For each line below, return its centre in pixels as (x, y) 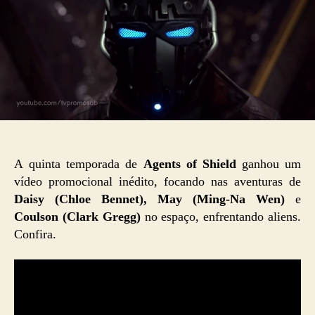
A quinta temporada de (79, 165)
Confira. (35, 235)
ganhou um (268, 165)
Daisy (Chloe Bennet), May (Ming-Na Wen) (149, 200)
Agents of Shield (189, 165)
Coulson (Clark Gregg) (77, 217)
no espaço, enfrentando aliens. (221, 217)
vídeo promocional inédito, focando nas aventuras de (157, 182)
